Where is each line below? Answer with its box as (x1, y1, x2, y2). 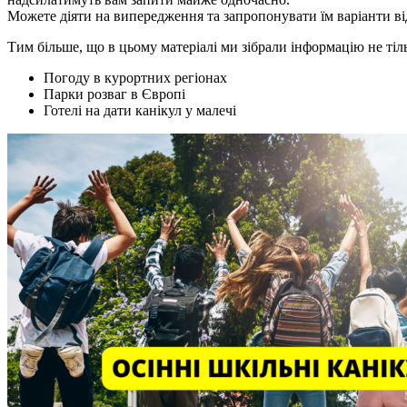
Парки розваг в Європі (44, 86, 185, 102)
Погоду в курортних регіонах (44, 70, 227, 85)
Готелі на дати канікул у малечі (44, 103, 236, 118)
